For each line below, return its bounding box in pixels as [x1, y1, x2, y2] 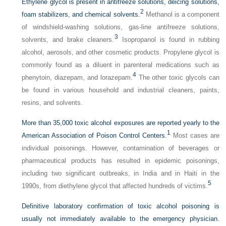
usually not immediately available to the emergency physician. [22, 215, 219, 222]
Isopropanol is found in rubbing [118, 36, 219, 43]
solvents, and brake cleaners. [22, 36, 115, 43]
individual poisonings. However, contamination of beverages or [22, 144, 219, 152]
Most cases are [170, 132, 219, 139]
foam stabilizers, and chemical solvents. [22, 11, 140, 18]
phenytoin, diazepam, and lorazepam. [22, 74, 133, 81]
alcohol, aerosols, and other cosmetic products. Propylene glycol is [22, 48, 219, 56]
